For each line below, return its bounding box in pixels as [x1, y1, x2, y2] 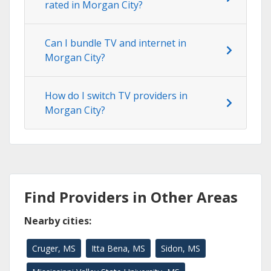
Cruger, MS [32, 243, 76, 255]
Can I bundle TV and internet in [45, 36, 186, 50]
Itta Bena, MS [91, 243, 145, 255]
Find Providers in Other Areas [24, 187, 238, 207]
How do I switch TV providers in [45, 89, 188, 103]
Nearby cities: [24, 214, 91, 228]
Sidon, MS [161, 243, 200, 255]
